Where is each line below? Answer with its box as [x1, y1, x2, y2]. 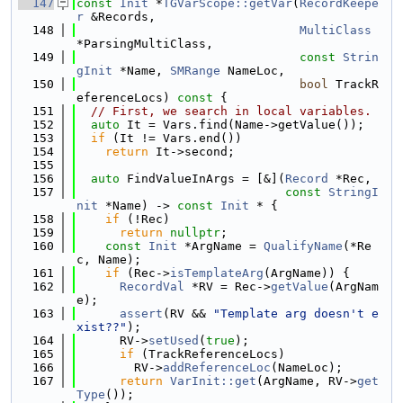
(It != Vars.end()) [105, 131, 242, 145]
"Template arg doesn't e [213, 307, 379, 320]
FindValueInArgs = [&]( [120, 172, 285, 185]
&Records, [84, 10, 156, 23]
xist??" [76, 320, 127, 334]
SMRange [170, 64, 220, 77]
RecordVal [120, 280, 184, 293]
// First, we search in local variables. [91, 104, 372, 118]
